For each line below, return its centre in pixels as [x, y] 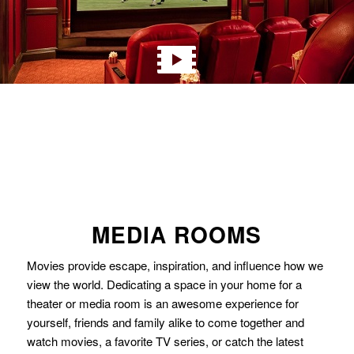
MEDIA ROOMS [177, 234]
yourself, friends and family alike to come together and [165, 322]
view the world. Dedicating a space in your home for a [164, 284]
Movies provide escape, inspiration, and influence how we [175, 265]
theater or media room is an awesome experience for [162, 303]
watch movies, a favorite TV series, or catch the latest [165, 341]
